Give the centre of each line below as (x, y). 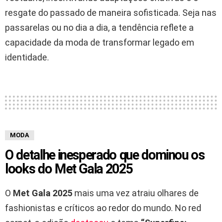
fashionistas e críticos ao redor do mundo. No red (103, 208)
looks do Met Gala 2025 (69, 169)
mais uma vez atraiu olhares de (136, 193)
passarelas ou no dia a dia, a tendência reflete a (99, 27)
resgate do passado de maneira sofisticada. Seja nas (111, 12)
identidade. (27, 57)
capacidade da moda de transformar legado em (100, 42)
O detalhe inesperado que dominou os (105, 155)
